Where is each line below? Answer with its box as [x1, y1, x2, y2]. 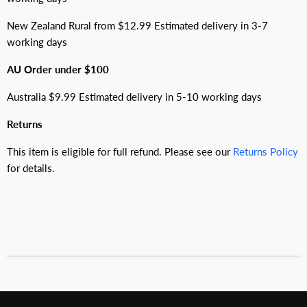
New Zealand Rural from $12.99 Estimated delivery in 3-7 [7, 19, 268, 32]
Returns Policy [233, 145, 298, 158]
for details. [7, 162, 55, 175]
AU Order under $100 [7, 63, 109, 76]
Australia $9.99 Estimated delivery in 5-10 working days [7, 90, 262, 103]
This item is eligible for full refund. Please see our [7, 145, 233, 158]
